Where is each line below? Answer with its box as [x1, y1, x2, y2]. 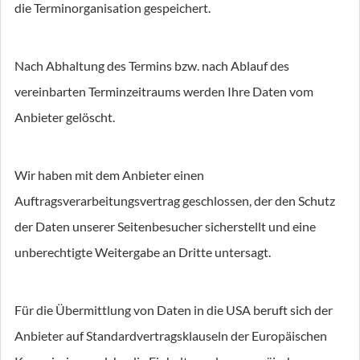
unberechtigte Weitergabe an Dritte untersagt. [14, 244, 271, 260]
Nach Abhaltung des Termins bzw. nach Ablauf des [14, 58, 289, 73]
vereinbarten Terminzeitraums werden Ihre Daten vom [14, 84, 313, 99]
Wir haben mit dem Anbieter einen [14, 167, 204, 182]
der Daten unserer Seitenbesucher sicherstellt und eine [14, 219, 316, 234]
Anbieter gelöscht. [14, 109, 115, 125]
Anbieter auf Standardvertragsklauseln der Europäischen [14, 328, 327, 343]
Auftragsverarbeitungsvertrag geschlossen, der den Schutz [14, 193, 335, 208]
